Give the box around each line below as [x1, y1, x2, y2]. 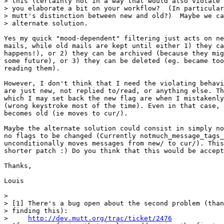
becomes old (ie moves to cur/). [4, 109, 128, 117]
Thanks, [4, 161, 32, 169]
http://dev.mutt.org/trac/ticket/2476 [28, 214, 172, 222]
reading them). [4, 64, 60, 72]
